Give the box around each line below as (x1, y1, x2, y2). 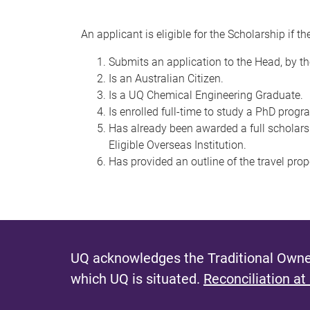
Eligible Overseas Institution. (109, 138, 246, 152)
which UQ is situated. (71, 271, 203, 287)
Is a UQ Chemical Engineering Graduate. (109, 89, 303, 102)
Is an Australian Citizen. (109, 72, 224, 85)
